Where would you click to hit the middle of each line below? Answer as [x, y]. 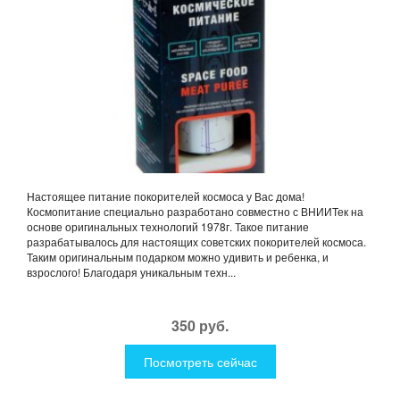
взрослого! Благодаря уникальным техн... [131, 271]
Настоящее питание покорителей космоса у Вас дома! [166, 196]
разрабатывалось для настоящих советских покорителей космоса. [196, 241]
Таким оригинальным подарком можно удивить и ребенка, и [178, 256]
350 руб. [200, 325]
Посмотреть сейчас [200, 361]
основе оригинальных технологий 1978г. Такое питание [168, 226]
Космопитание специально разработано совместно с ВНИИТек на [195, 211]
